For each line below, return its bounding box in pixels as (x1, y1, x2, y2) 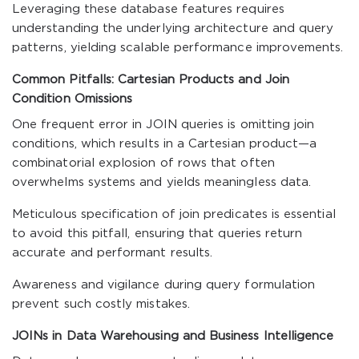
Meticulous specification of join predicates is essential (12, 209, 336, 220)
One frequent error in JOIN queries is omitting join (12, 119, 315, 130)
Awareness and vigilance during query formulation (12, 280, 316, 290)
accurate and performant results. (12, 248, 213, 258)
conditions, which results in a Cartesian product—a (12, 139, 317, 149)
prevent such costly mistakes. (12, 299, 190, 309)
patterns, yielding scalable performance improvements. (12, 42, 344, 53)
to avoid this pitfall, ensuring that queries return (12, 228, 303, 239)
